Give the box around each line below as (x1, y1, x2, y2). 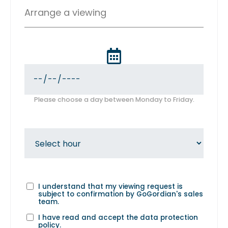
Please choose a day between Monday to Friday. (34, 95, 194, 104)
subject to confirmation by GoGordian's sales (38, 189, 203, 199)
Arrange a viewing (24, 6, 106, 19)
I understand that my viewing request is (38, 181, 183, 191)
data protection (139, 212, 198, 222)
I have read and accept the (38, 212, 140, 222)
